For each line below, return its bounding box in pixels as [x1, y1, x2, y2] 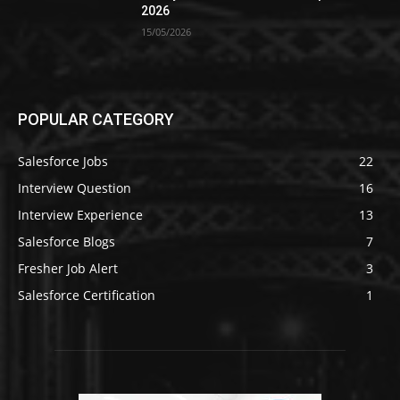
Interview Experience [18, 205, 143, 223]
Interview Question [18, 179, 131, 196]
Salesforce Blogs [18, 232, 115, 250]
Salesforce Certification [18, 286, 155, 304]
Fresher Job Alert [18, 259, 118, 277]
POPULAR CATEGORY [18, 109, 174, 129]
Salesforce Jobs [18, 152, 108, 170]
